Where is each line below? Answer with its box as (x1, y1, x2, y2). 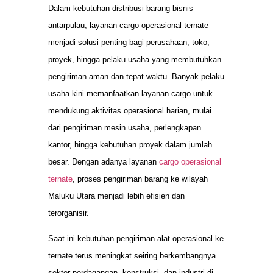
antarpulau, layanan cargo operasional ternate (48, 21, 208, 30)
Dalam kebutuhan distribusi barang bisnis (48, 4, 193, 13)
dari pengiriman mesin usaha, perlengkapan (48, 123, 201, 133)
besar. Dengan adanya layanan (48, 157, 159, 167)
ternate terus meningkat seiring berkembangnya (48, 251, 216, 261)
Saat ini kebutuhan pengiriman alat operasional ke (48, 234, 224, 244)
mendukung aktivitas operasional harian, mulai (48, 106, 211, 116)
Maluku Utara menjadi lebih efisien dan (48, 191, 185, 201)
